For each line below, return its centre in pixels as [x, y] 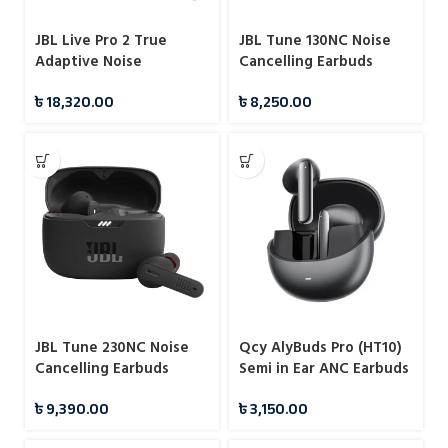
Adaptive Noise [88, 62]
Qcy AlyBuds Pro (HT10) [320, 348]
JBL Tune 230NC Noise [112, 348]
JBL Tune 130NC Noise [315, 41]
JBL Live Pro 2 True [101, 41]
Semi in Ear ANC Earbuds [324, 369]
